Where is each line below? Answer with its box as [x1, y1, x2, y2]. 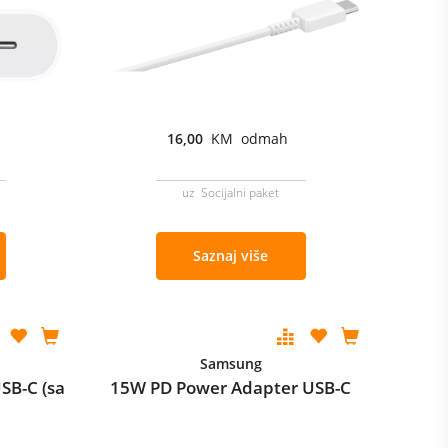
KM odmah [210, 129, 288, 148]
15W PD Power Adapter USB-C [110, 376, 352, 399]
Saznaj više [193, 246, 269, 265]
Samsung [199, 354, 262, 373]
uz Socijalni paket [182, 184, 280, 201]
